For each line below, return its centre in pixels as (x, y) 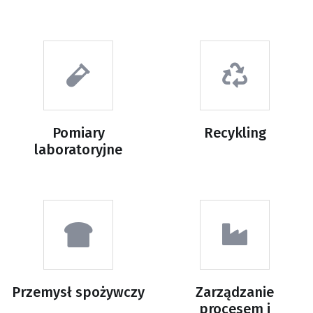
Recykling (235, 133)
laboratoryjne (78, 150)
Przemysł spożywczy (78, 292)
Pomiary (78, 133)
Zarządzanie (235, 292)
